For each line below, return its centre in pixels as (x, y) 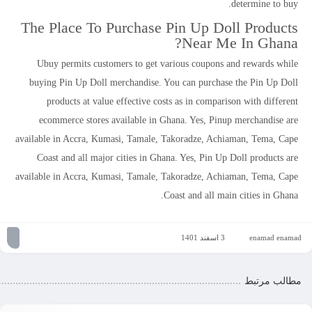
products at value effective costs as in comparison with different (172, 101)
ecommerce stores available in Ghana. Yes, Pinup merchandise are (169, 120)
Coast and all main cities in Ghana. (231, 195)
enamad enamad (275, 237)
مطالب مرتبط (273, 281)
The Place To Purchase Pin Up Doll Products (159, 28)
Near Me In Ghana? (240, 43)
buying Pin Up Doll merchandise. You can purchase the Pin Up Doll (164, 83)
